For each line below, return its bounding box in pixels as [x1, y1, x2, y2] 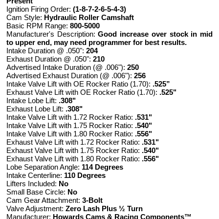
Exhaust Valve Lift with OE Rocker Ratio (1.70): [6, 88, 159, 96]
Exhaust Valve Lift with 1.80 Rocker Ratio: [6, 154, 140, 163]
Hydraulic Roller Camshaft [44, 13, 134, 22]
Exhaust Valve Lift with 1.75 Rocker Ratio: [6, 146, 142, 154]
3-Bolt [82, 196, 103, 204]
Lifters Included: [6, 179, 59, 188]
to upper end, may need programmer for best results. [6, 38, 187, 46]
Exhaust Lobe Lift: [6, 105, 66, 113]
